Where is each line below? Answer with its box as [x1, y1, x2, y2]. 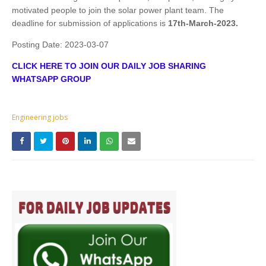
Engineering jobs [12, 112, 68, 123]
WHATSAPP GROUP [12, 74, 91, 84]
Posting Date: [12, 40, 65, 50]
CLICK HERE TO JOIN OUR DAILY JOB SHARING [12, 61, 206, 71]
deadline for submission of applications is [12, 18, 168, 28]
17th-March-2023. [168, 18, 238, 28]
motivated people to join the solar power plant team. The [12, 5, 224, 15]
